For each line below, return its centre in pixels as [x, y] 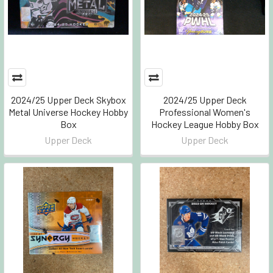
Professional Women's [205, 112]
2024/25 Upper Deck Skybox [68, 100]
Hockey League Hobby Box [205, 124]
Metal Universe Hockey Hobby [68, 112]
